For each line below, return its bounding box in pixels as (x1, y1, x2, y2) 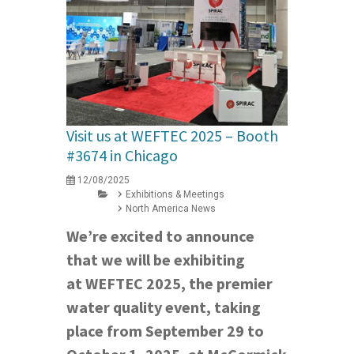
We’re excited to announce (66, 226, 254, 247)
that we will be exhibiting (66, 250, 245, 270)
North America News (126, 203, 216, 215)
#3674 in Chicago (66, 145, 178, 166)
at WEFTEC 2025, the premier (66, 273, 273, 294)
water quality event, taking (66, 297, 261, 318)
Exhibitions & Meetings (126, 189, 224, 201)
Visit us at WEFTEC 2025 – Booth (66, 126, 278, 146)
